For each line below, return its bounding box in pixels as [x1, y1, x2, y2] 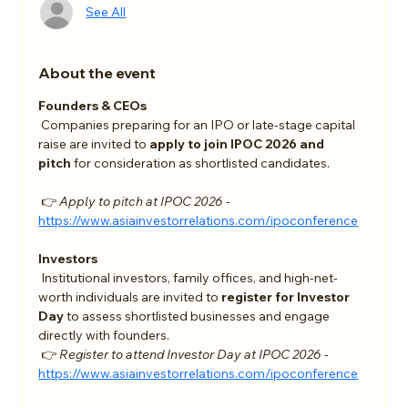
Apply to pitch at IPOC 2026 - [59, 192, 234, 209]
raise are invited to [38, 135, 150, 152]
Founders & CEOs [38, 97, 148, 114]
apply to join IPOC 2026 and [149, 135, 328, 152]
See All [86, 4, 127, 21]
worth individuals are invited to [38, 288, 222, 305]
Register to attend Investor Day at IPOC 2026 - [59, 345, 332, 362]
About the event [38, 63, 157, 82]
